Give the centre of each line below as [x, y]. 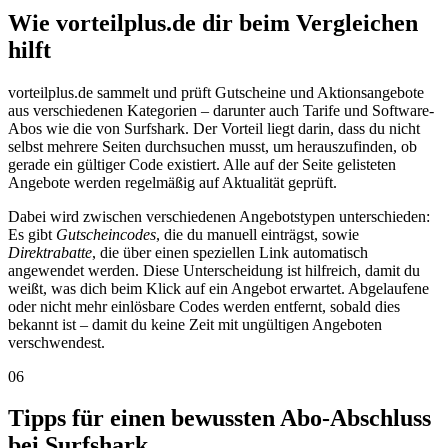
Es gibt [32, 234]
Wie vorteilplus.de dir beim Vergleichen [213, 22]
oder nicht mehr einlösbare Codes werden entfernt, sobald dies [204, 306]
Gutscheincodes [106, 234]
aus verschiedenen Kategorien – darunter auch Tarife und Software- [221, 110]
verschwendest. [56, 342]
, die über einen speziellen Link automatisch [230, 252]
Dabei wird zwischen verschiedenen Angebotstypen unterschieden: [219, 216]
